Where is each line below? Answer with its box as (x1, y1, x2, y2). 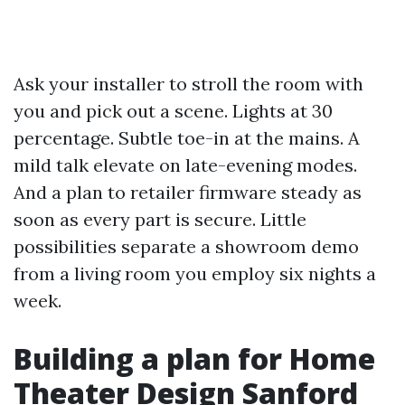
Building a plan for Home (14, 339, 375, 378)
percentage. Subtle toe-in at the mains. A (14, 127, 360, 149)
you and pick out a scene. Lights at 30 (14, 99, 333, 122)
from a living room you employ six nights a (14, 262, 376, 285)
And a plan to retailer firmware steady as (14, 181, 362, 203)
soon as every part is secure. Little (14, 208, 306, 231)
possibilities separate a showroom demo (14, 235, 359, 258)
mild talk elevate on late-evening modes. (14, 154, 357, 176)
